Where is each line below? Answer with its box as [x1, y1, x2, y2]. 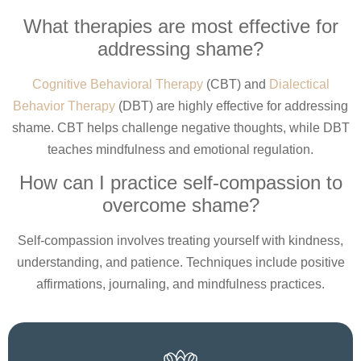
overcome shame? [102, 194, 259, 216]
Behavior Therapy [13, 98, 115, 113]
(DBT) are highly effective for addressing [115, 98, 348, 113]
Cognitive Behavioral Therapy [31, 77, 203, 91]
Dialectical [268, 77, 330, 91]
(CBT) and [202, 77, 269, 91]
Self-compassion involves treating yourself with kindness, [18, 234, 343, 247]
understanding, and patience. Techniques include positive [16, 255, 345, 269]
